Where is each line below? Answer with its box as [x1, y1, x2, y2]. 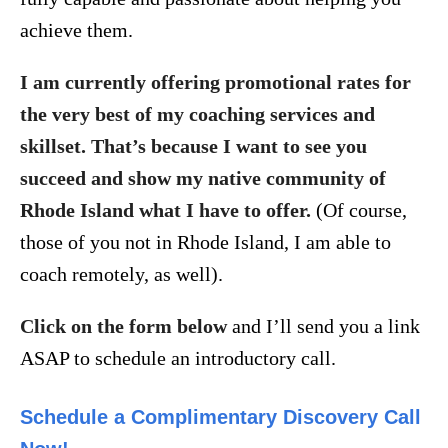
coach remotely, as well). [20, 263, 223, 286]
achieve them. [20, 19, 133, 42]
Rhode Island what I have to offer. [20, 199, 311, 222]
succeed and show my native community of [20, 167, 386, 190]
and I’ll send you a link [227, 315, 420, 338]
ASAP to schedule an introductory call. [20, 347, 336, 370]
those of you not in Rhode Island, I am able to [20, 231, 391, 254]
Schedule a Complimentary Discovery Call [20, 405, 421, 428]
